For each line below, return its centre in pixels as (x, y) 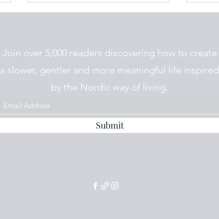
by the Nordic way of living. (109, 87)
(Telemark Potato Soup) (85, 111)
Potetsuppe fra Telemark (88, 99)
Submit (109, 125)
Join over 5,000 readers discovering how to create (109, 53)
